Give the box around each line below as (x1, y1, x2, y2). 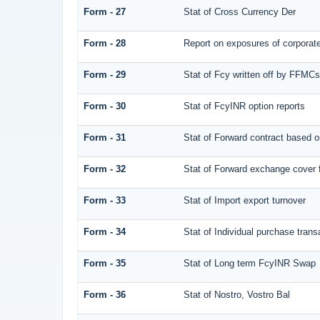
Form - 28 (83, 38, 126, 49)
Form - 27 (83, 6, 126, 18)
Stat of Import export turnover (183, 195, 306, 206)
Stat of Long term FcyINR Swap (183, 258, 316, 269)
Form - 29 (83, 69, 126, 81)
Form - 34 (83, 226, 126, 238)
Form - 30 (83, 101, 126, 112)
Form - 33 (83, 195, 126, 206)
